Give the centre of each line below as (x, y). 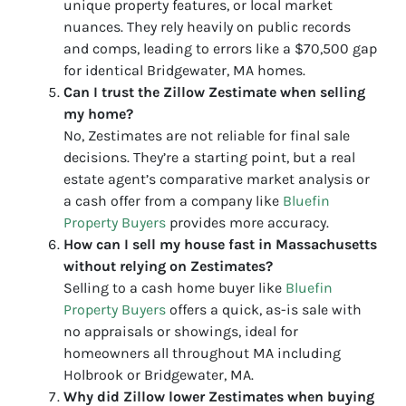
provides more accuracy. (247, 223)
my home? (98, 114)
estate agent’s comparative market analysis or (217, 179)
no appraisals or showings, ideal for (181, 332)
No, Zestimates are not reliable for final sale (207, 136)
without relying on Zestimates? (168, 266)
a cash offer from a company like (173, 201)
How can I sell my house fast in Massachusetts (220, 245)
